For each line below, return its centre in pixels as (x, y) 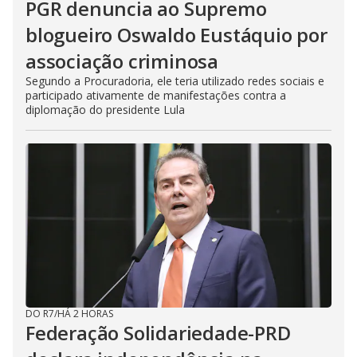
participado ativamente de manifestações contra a (156, 95)
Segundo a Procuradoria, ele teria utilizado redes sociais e (175, 80)
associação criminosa (122, 61)
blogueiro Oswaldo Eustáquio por (177, 34)
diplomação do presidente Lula (105, 109)
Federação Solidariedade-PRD (158, 332)
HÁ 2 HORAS (85, 313)
